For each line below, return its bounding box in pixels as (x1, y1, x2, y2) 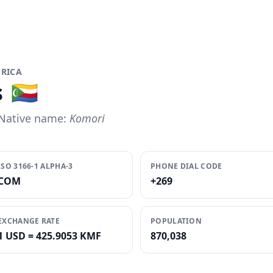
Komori (69, 111, 105, 126)
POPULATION (151, 216, 202, 226)
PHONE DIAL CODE (151, 161, 222, 171)
